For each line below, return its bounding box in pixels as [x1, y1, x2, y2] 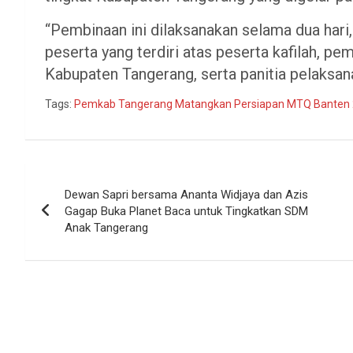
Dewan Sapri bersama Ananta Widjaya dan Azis [65, 187, 308, 202]
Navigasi [24, 162, 121, 193]
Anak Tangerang [65, 220, 148, 235]
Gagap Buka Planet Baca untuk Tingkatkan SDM [65, 203, 308, 218]
